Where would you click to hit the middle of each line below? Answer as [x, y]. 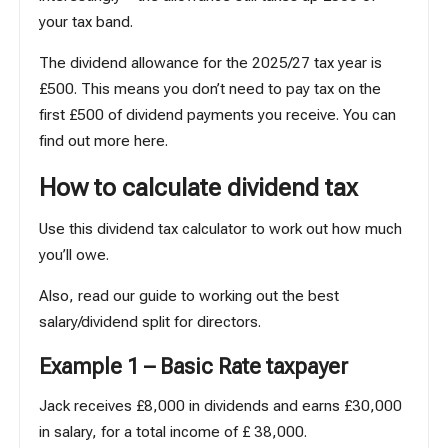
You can [370, 114]
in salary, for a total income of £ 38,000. [173, 432]
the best [311, 295]
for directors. [216, 321]
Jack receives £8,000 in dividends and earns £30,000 [221, 406]
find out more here [102, 140]
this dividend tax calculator [158, 229]
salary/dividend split [105, 321]
